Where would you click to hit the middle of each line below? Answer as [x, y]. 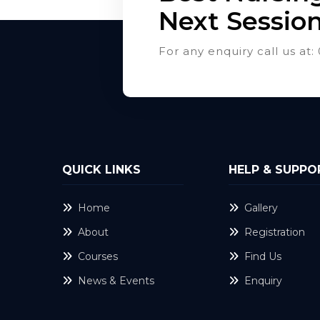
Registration [275, 232]
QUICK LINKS [101, 170]
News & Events [116, 281]
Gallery [261, 208]
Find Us [263, 256]
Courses [98, 256]
